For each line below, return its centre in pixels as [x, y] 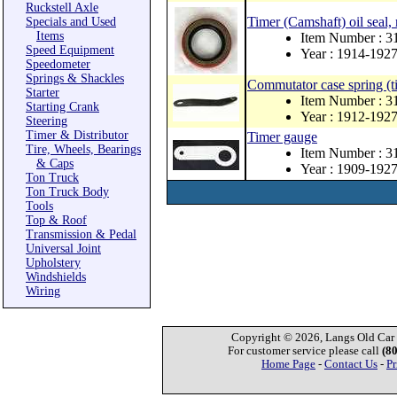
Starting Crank [62, 107]
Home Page [288, 364]
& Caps [55, 163]
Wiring [43, 291]
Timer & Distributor [77, 135]
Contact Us [351, 364]
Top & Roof [56, 220]
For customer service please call [304, 351]
